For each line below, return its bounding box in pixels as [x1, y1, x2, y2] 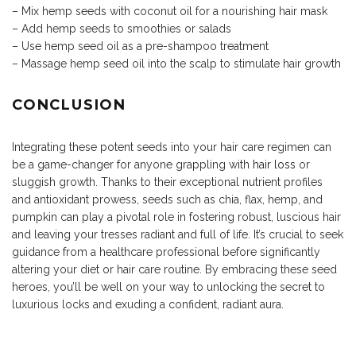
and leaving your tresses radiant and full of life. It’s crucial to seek [12, 228, 343, 242]
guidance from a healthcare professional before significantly [12, 246, 320, 259]
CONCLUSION [12, 96, 126, 114]
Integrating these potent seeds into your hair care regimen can [12, 141, 331, 154]
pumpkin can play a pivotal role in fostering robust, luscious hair [12, 211, 341, 224]
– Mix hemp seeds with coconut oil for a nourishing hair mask [12, 5, 327, 18]
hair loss [253, 158, 296, 172]
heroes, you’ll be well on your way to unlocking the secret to [12, 281, 325, 294]
